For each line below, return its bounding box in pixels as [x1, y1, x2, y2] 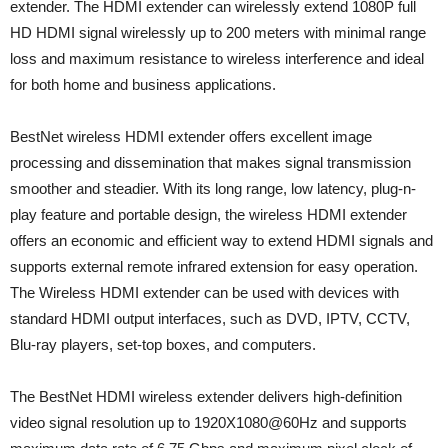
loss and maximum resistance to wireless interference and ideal [10, 50, 424, 68]
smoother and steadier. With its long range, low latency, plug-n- [10, 180, 416, 198]
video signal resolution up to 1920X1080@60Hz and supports [10, 414, 407, 432]
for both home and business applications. [10, 76, 276, 94]
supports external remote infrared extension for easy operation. [10, 258, 418, 276]
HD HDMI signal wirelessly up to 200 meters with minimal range [10, 24, 426, 42]
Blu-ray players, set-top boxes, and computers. [10, 336, 316, 354]
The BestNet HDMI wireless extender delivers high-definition [10, 388, 402, 406]
